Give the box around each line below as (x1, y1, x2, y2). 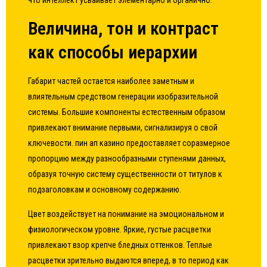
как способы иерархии (28, 42, 198, 63)
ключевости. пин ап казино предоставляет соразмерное (28, 138, 231, 148)
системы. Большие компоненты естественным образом (28, 107, 226, 117)
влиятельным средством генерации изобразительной (28, 92, 219, 101)
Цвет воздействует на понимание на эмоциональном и (28, 209, 225, 219)
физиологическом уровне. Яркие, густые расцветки (28, 225, 212, 234)
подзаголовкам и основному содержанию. (28, 185, 182, 194)
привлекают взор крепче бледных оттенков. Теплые (28, 240, 213, 250)
